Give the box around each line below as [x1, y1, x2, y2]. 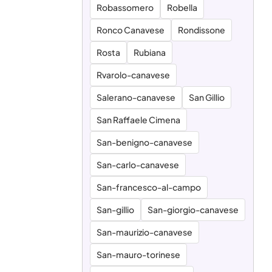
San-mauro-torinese [97, 249, 181, 260]
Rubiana [134, 47, 166, 58]
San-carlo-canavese [97, 159, 180, 170]
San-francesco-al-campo [97, 182, 202, 192]
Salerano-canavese [97, 92, 176, 103]
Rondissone [178, 24, 226, 35]
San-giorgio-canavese [148, 204, 239, 215]
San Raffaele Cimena [97, 114, 181, 125]
